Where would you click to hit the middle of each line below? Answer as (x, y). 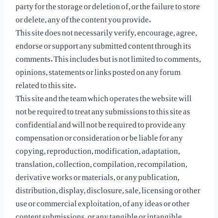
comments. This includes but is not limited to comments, (108, 56)
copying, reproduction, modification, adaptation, (98, 148)
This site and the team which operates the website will (104, 96)
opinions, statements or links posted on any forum (98, 70)
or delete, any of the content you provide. (83, 17)
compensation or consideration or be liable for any (99, 135)
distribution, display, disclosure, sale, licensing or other (108, 188)
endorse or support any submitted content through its (103, 43)
